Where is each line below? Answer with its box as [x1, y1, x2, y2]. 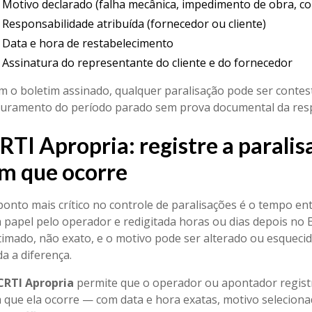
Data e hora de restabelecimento [1, 36, 173, 51]
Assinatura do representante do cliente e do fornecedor [1, 55, 292, 70]
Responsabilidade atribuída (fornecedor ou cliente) [1, 16, 266, 31]
